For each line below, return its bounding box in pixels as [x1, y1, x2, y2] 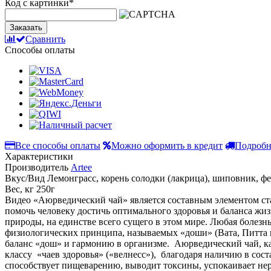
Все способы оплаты [15, 140, 100, 151]
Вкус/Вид [5, 173, 45, 184]
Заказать [10, 23, 42, 33]
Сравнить [25, 34, 65, 45]
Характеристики [5, 151, 73, 162]
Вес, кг [5, 184, 34, 195]
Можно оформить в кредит [111, 140, 223, 151]
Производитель [5, 162, 68, 173]
